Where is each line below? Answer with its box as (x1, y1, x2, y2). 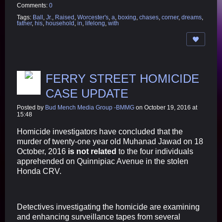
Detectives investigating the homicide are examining (17, 202, 200, 211)
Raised (55, 13, 74, 21)
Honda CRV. (17, 166, 61, 175)
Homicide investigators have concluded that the (17, 127, 183, 136)
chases (139, 13, 159, 21)
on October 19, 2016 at (134, 104, 197, 111)
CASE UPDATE (46, 86, 128, 100)
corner (162, 13, 178, 21)
